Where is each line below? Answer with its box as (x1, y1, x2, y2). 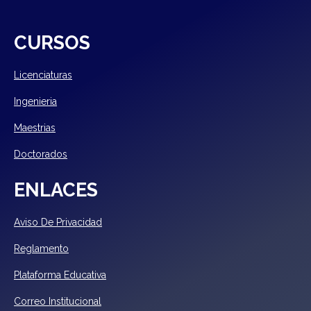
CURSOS (14, 31, 90, 53)
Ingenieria (14, 95, 57, 107)
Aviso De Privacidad (14, 216, 102, 228)
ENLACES (14, 178, 98, 201)
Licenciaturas (14, 69, 72, 81)
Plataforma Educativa (14, 269, 106, 280)
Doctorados (14, 148, 67, 160)
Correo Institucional (14, 295, 101, 307)
